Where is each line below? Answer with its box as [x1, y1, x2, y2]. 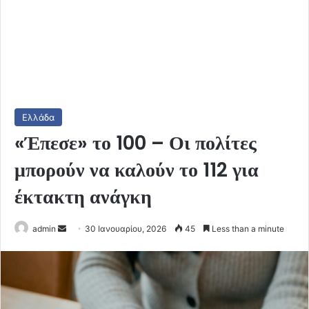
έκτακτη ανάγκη [14, 183, 152, 210]
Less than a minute [210, 223, 284, 234]
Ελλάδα [22, 111, 54, 123]
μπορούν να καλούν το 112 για [14, 156, 259, 183]
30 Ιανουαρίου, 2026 [85, 223, 166, 234]
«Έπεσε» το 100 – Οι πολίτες [14, 129, 257, 157]
